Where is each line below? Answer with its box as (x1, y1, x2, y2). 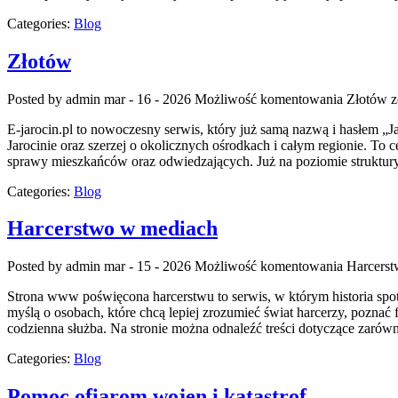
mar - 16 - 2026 (104, 91, 191, 107)
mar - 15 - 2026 (104, 259, 191, 275)
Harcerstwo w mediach (7, 217, 218, 241)
